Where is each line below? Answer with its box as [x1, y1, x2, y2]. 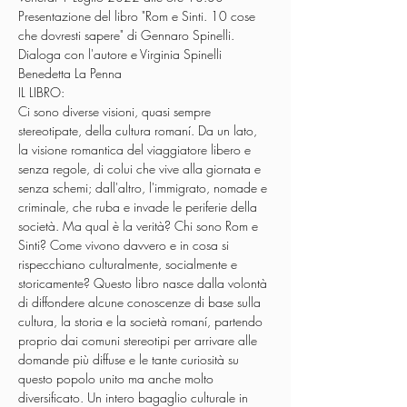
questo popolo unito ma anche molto [18, 370, 217, 388]
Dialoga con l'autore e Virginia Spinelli [18, 45, 225, 64]
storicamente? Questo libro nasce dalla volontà [18, 274, 271, 293]
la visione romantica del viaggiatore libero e [18, 141, 254, 159]
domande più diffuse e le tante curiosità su [18, 351, 243, 369]
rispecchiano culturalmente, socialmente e [18, 255, 241, 273]
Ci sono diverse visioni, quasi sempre [18, 103, 214, 121]
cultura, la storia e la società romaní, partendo [18, 313, 266, 331]
